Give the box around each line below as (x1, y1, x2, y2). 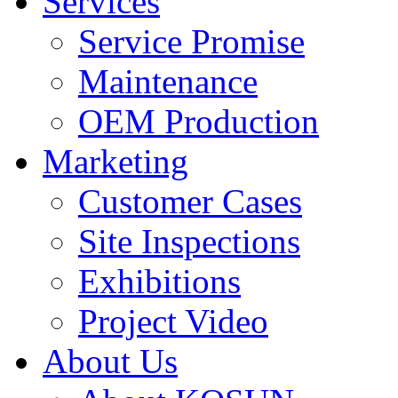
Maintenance (78, 61, 258, 100)
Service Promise (78, 21, 305, 60)
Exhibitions (78, 261, 241, 300)
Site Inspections (78, 221, 300, 260)
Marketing (43, 141, 188, 180)
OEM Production (78, 101, 319, 140)
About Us (43, 341, 178, 380)
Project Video (78, 301, 268, 340)
